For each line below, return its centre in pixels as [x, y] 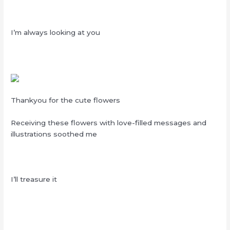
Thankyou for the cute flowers [66, 100]
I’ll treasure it [34, 179]
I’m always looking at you [56, 33]
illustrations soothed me [54, 134]
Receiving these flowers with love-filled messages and [109, 122]
